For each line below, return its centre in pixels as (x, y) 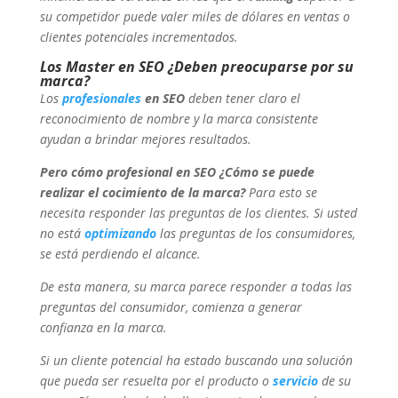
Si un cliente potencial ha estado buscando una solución (196, 361)
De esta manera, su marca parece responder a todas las (195, 287)
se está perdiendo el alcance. (120, 254)
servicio (295, 381)
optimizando (120, 234)
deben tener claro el (242, 99)
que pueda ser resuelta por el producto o (156, 381)
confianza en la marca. (103, 328)
